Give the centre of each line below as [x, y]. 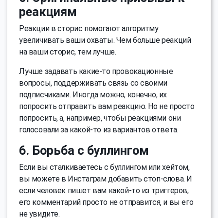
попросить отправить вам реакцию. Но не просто [107, 107]
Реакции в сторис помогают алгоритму [89, 29]
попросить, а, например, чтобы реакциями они [100, 118]
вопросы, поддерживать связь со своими [93, 83]
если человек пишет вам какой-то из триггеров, [104, 191]
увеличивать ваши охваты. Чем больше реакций [105, 40]
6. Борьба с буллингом [84, 151]
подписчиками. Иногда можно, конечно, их [93, 95]
